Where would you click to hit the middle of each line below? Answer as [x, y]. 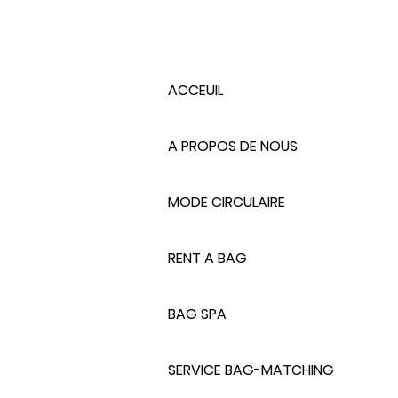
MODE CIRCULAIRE [227, 202]
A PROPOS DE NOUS [233, 146]
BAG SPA [197, 314]
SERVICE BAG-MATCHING [251, 370]
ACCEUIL [195, 90]
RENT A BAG [207, 258]
